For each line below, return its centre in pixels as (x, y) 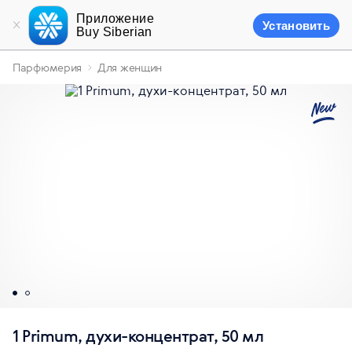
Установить (296, 25)
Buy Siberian (114, 32)
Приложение (115, 18)
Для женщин (130, 68)
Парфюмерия (47, 68)
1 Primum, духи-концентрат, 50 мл (138, 336)
